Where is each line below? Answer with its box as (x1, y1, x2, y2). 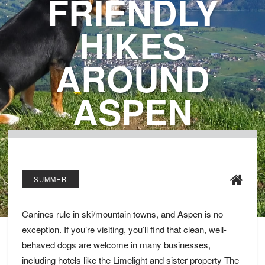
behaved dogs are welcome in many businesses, (21, 238, 211, 251)
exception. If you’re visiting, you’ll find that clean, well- (21, 222, 227, 235)
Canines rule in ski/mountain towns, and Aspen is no (21, 207, 223, 220)
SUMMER (34, 174, 67, 185)
